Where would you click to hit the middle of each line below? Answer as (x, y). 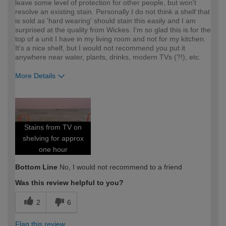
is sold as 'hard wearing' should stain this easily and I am (105, 21)
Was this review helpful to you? (69, 183)
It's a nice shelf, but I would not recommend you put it (100, 48)
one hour (53, 150)
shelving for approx (53, 138)
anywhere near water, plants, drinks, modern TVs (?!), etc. (108, 57)
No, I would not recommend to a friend (120, 167)
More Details (35, 76)
